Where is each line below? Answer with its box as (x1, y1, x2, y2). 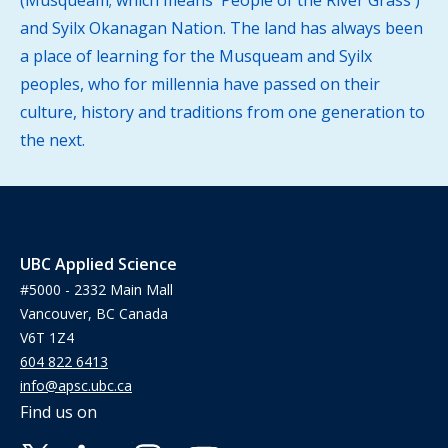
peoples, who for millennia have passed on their (20, 73, 380, 96)
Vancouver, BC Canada (20, 304, 168, 324)
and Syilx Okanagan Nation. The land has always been (20, 17, 423, 40)
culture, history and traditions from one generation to (20, 101, 425, 124)
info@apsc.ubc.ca (20, 376, 132, 396)
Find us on (20, 401, 97, 424)
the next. (20, 129, 85, 152)
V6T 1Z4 (20, 328, 74, 348)
